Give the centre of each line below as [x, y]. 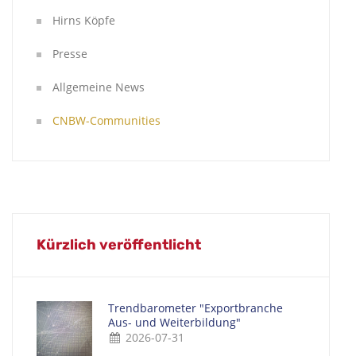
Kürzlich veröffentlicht [119, 245]
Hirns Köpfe [84, 20]
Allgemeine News [99, 87]
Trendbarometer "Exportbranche [195, 308]
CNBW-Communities [106, 120]
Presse [70, 54]
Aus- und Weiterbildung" [174, 322]
